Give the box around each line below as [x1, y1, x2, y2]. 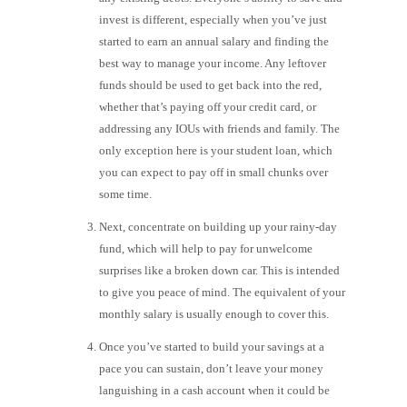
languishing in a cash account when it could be [99, 382, 330, 397]
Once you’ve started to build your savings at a [99, 339, 324, 353]
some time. [99, 186, 152, 201]
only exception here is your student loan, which [99, 143, 333, 157]
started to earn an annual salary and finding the [99, 34, 329, 48]
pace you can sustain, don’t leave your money [99, 361, 323, 375]
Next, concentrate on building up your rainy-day [99, 219, 337, 233]
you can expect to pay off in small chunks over [99, 164, 328, 179]
